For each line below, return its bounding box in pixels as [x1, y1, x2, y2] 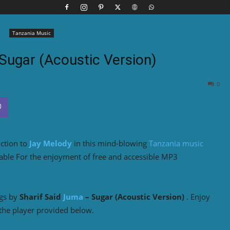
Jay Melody [29, 138, 72, 148]
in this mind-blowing [72, 138, 149, 148]
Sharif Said [20, 191, 63, 202]
